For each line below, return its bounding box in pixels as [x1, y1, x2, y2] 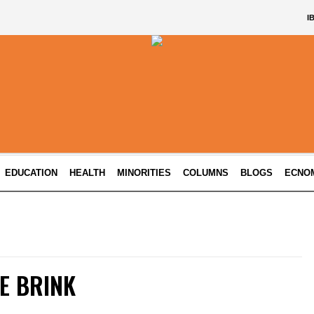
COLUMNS [183, 168, 229, 178]
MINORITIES [117, 168, 172, 178]
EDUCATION [5, 168, 58, 178]
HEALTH [69, 168, 106, 178]
